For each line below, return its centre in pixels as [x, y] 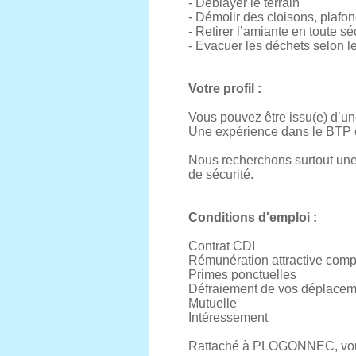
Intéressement [228, 317]
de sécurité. [221, 174]
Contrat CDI [222, 246]
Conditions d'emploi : [253, 217]
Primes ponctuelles [242, 275]
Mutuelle [213, 303]
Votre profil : [225, 89]
